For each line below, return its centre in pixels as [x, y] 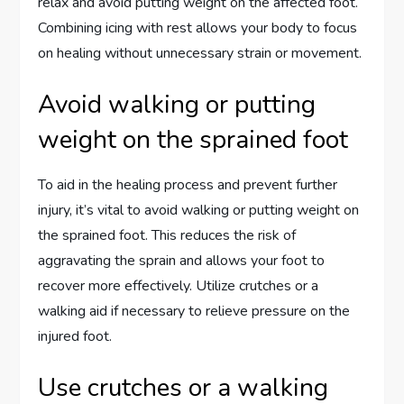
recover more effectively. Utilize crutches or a [179, 286]
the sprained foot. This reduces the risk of [167, 236]
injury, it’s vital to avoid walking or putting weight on [199, 211]
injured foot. [75, 337]
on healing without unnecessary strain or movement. [200, 54]
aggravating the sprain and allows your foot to [182, 261]
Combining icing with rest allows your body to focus [198, 28]
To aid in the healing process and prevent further [188, 185]
